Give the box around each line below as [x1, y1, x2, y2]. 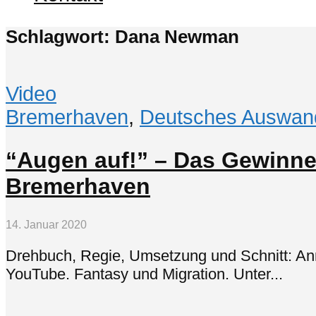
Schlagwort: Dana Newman [6, 26, 239, 47]
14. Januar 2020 [6, 218, 87, 231]
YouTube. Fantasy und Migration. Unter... [6, 265, 283, 284]
